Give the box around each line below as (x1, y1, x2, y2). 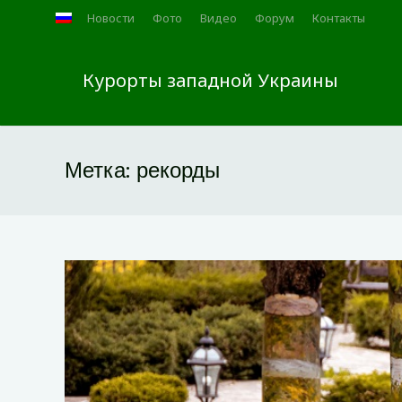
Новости (87, 10, 135, 26)
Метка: (65, 156, 136, 183)
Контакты (312, 10, 365, 26)
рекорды (136, 156, 220, 183)
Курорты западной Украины (83, 68, 338, 92)
